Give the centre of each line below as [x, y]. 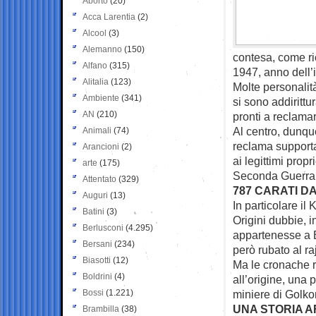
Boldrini [97, 276]
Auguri [95, 195]
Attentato [99, 179]
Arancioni [101, 146]
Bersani [97, 244]
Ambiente [101, 98]
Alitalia [96, 81]
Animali [97, 130]
